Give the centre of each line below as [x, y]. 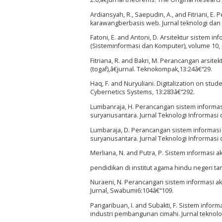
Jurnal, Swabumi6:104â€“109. [132, 191]
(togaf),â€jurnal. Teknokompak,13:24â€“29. [151, 69]
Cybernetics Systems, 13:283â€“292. [142, 92]
